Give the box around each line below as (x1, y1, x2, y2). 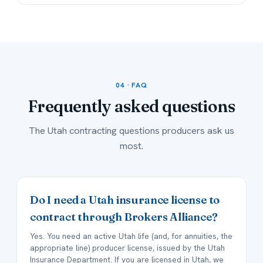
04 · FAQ (116, 80, 147, 90)
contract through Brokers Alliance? (30, 210, 218, 224)
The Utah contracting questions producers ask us (29, 124, 234, 137)
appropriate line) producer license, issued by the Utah (30, 242, 225, 254)
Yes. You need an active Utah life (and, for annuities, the (30, 231, 232, 242)
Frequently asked (28, 96, 163, 117)
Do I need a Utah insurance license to (30, 193, 220, 207)
